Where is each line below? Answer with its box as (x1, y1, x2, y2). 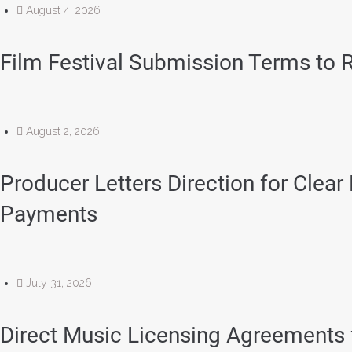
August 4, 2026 (26, 4, 101, 16)
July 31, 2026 (26, 277, 92, 289)
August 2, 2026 (26, 125, 100, 137)
